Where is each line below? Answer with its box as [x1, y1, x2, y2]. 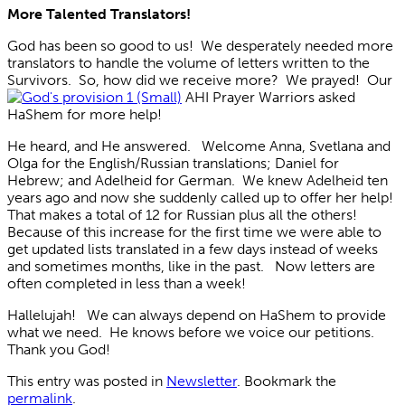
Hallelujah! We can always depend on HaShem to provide [7, 306, 386, 324]
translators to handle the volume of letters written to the [7, 53, 370, 71]
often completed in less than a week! [7, 274, 246, 292]
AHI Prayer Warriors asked [182, 88, 355, 106]
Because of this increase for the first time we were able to [7, 222, 381, 240]
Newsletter [166, 372, 237, 390]
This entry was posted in [7, 372, 166, 390]
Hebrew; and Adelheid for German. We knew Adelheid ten [7, 171, 388, 189]
